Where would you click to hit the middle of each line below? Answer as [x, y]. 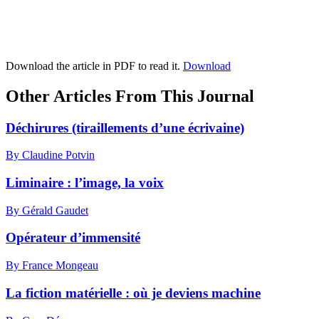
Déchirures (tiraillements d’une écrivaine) [125, 127]
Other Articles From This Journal [130, 96]
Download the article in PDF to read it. [94, 66]
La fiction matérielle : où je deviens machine [133, 293]
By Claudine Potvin [50, 155]
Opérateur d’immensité [73, 238]
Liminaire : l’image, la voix [85, 182]
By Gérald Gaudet [47, 210]
